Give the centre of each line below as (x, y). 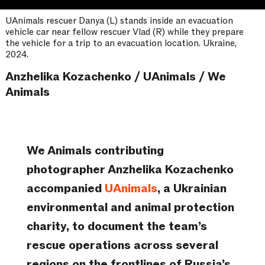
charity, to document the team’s (117, 227)
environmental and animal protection (130, 208)
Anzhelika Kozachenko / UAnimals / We (115, 77)
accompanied (65, 189)
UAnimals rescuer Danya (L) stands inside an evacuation (119, 21)
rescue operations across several (122, 246)
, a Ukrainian (192, 189)
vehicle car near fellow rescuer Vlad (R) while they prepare (124, 32)
